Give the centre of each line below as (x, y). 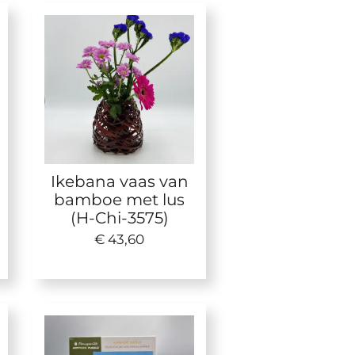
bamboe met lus (120, 200)
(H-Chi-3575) (119, 218)
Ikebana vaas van (119, 181)
